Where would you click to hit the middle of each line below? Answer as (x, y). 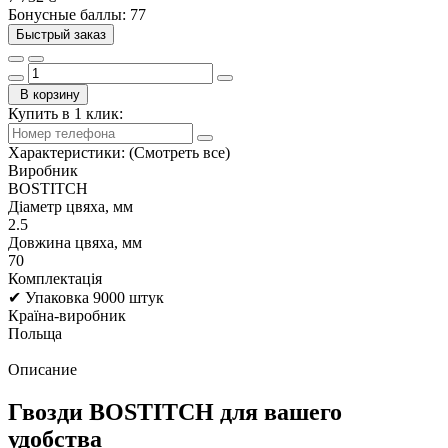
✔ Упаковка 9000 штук (86, 297)
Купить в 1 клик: (65, 113)
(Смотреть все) (179, 152)
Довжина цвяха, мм (75, 242)
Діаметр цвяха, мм (70, 206)
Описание (42, 369)
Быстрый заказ (61, 34)
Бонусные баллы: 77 (77, 14)
